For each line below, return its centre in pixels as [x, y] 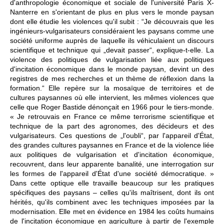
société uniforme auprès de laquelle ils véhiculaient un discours [112, 41]
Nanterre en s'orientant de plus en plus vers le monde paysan [112, 12]
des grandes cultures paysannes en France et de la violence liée [112, 145]
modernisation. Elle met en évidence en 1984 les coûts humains [112, 212]
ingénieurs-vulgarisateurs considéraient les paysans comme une [112, 31]
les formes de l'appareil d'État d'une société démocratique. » [112, 174]
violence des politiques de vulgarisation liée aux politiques [112, 60]
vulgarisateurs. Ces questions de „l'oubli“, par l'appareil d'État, [112, 136]
